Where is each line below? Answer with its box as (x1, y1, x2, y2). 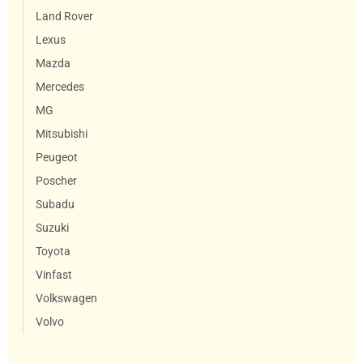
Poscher (36, 173, 77, 188)
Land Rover (36, 9, 93, 23)
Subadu (36, 197, 75, 211)
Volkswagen (36, 291, 97, 305)
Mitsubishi (36, 126, 88, 141)
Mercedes (36, 79, 84, 94)
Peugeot (36, 150, 78, 164)
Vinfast (36, 267, 72, 282)
